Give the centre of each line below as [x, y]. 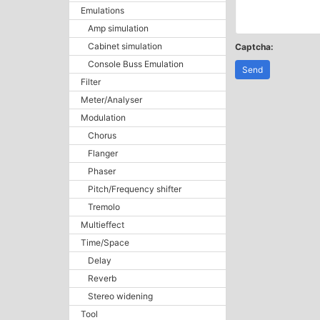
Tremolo [104, 207]
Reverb [102, 278]
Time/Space [105, 242]
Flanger [103, 153]
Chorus [102, 135]
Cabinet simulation [125, 46]
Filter [91, 82]
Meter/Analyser [111, 100]
